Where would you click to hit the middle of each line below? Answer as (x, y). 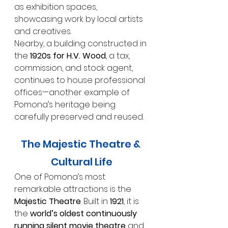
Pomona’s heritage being (66, 104)
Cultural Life (81, 162)
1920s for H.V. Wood (68, 55)
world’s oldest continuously (84, 213)
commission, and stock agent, (75, 68)
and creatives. (43, 31)
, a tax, (119, 55)
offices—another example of (73, 92)
